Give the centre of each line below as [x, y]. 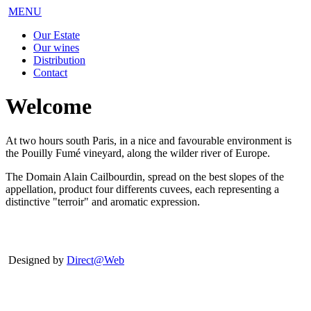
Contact [50, 73]
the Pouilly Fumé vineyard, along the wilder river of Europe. [138, 153]
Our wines [56, 48]
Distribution [59, 60]
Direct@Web [95, 260]
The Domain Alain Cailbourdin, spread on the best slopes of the [145, 176]
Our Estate [57, 35]
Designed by [36, 260]
